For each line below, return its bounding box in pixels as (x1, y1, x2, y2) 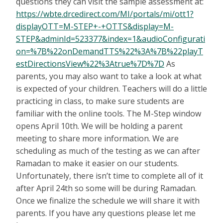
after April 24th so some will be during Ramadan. (16, 183, 197, 194)
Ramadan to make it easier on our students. (16, 158, 179, 169)
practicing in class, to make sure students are (16, 96, 184, 107)
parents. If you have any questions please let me (16, 208, 196, 219)
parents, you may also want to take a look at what (16, 71, 202, 82)
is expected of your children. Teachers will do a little (16, 83, 207, 95)
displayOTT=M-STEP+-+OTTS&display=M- (16, 21, 174, 32)
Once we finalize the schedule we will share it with (16, 195, 200, 207)
